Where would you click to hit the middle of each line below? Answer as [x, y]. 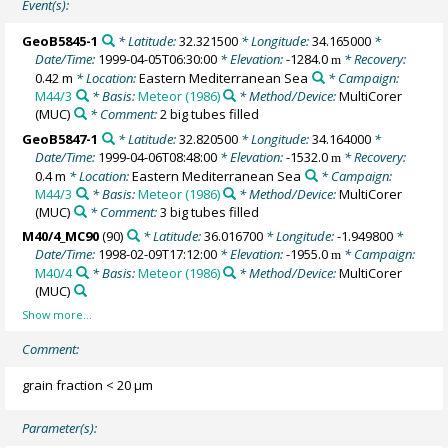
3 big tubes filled [209, 211]
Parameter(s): [60, 427]
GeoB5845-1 [60, 41]
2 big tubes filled [209, 114]
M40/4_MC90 [61, 236]
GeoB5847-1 [60, 138]
